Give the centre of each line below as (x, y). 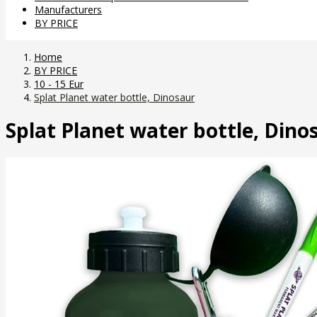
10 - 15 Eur (59, 83)
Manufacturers (68, 9)
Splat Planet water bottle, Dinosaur (114, 97)
